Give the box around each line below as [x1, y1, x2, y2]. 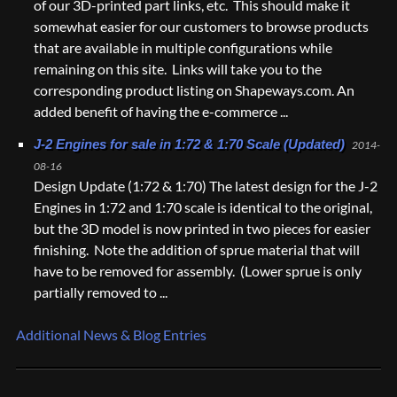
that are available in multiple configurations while [34, 39, 332, 56]
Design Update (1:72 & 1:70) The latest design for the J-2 [34, 177, 378, 194]
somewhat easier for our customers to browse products [34, 18, 369, 35]
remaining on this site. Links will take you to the [34, 60, 322, 77]
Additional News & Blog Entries [16, 326, 206, 343]
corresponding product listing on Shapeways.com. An [34, 82, 354, 98]
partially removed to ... [34, 284, 167, 300]
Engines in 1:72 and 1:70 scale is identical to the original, [34, 198, 372, 215]
